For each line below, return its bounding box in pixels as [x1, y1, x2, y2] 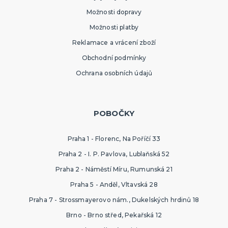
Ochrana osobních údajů [75, 69, 153, 77]
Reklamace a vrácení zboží [72, 39, 156, 47]
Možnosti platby [89, 23, 139, 32]
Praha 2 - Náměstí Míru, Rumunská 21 [55, 165, 173, 174]
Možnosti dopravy [86, 8, 142, 16]
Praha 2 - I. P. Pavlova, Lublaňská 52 [58, 150, 170, 158]
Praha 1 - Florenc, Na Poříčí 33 [67, 135, 161, 143]
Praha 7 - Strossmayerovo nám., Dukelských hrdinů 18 [28, 196, 199, 204]
